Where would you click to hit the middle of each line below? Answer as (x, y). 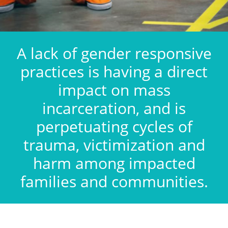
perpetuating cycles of (114, 126)
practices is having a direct (114, 72)
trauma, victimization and (114, 145)
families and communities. (114, 181)
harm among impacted (114, 163)
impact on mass (114, 90)
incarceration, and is (114, 108)
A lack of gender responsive (114, 53)
